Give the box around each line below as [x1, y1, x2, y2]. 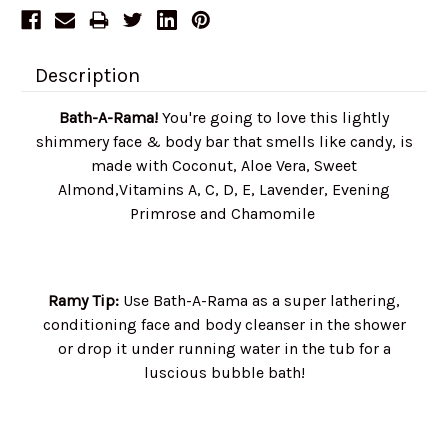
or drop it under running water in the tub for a [57, 339, 391, 359]
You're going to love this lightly [158, 108, 389, 128]
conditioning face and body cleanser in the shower [42, 315, 406, 335]
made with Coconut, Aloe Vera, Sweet [91, 156, 357, 176]
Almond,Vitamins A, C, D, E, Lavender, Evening [58, 180, 390, 200]
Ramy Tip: [48, 291, 123, 311]
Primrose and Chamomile [129, 204, 319, 224]
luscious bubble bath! [143, 363, 305, 383]
